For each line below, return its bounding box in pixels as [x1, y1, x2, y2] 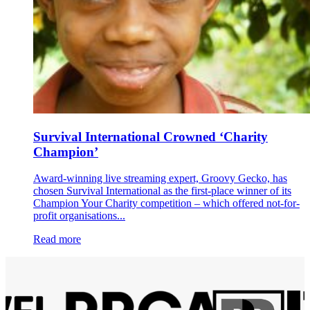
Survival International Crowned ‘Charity [33, 129, 268, 144]
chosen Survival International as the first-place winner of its [33, 185, 291, 197]
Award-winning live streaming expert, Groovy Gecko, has [33, 172, 287, 185]
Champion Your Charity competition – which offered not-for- [33, 197, 300, 210]
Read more [33, 233, 81, 246]
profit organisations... [33, 210, 125, 222]
